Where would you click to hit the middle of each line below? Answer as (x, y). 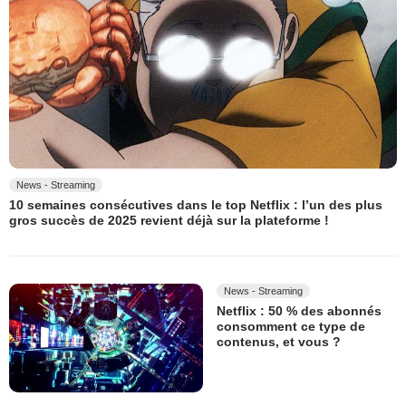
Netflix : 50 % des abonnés (299, 310)
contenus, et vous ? (279, 342)
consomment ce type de (291, 327)
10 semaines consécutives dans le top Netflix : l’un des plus (196, 205)
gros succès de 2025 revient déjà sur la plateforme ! (169, 221)
